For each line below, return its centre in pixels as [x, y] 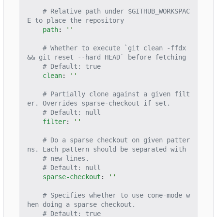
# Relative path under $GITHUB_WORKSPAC [116, 11]
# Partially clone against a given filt [116, 94]
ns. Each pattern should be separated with [107, 149]
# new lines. [66, 159]
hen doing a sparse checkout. [81, 205]
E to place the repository [76, 21]
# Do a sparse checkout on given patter [116, 140]
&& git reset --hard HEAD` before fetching [107, 57]
